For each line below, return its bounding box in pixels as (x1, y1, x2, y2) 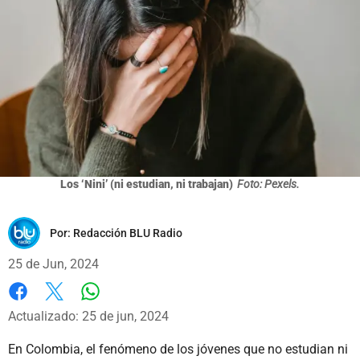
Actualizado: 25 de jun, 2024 (8, 308, 169, 324)
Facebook (8, 300, 63, 316)
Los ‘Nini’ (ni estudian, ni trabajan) (60, 177, 233, 190)
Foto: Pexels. (237, 177, 300, 190)
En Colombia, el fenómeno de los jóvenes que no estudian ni (8, 341, 348, 357)
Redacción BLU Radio (73, 226, 182, 239)
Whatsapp (89, 299, 148, 315)
